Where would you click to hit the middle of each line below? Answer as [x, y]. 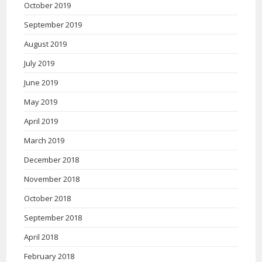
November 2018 [52, 179]
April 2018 [41, 237]
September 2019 [53, 25]
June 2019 [41, 83]
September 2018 [53, 218]
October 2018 [48, 199]
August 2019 [46, 44]
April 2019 [41, 121]
